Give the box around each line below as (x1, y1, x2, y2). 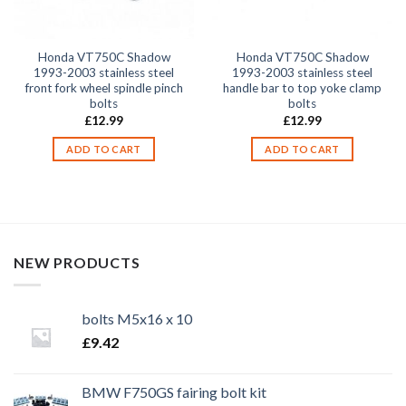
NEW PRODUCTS (14, 254, 140, 272)
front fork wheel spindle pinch (24, 81, 183, 96)
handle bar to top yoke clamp (223, 81, 382, 96)
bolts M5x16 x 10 (82, 310, 192, 327)
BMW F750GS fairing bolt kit (82, 383, 266, 401)
